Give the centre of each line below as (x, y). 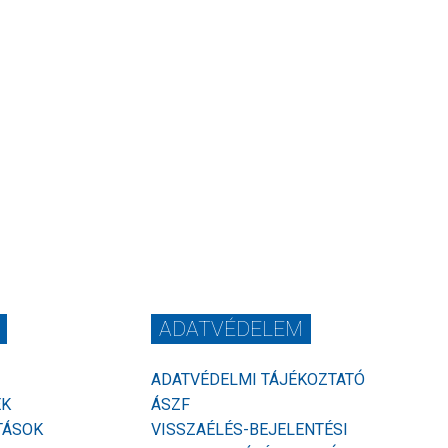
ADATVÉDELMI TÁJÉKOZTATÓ (257, 379)
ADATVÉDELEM (230, 329)
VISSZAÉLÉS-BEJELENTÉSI (249, 429)
